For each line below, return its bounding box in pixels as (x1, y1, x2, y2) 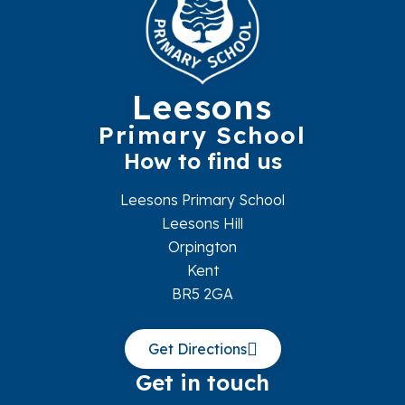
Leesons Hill (162, 214, 243, 233)
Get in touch (136, 369, 269, 397)
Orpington (168, 238, 237, 257)
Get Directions (147, 340, 247, 359)
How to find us (123, 147, 282, 175)
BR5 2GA (172, 285, 233, 304)
